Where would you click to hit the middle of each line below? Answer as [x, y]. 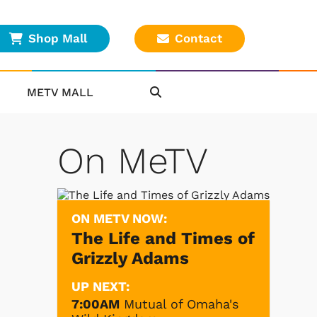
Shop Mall [58, 39]
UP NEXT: [100, 286]
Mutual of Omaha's [181, 304]
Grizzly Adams [130, 258]
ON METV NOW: [119, 218]
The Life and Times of [163, 238]
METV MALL [60, 92]
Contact [198, 39]
